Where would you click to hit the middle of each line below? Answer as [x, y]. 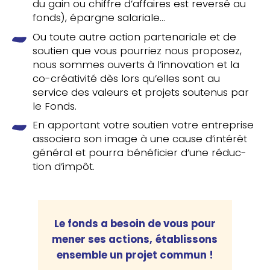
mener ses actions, [102, 239]
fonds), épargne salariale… [99, 18]
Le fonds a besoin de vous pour [135, 223]
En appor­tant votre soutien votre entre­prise [143, 124]
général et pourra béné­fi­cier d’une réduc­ [140, 152]
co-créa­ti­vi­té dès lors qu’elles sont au [127, 78]
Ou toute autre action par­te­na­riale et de [135, 36]
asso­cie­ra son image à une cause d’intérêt [140, 138]
